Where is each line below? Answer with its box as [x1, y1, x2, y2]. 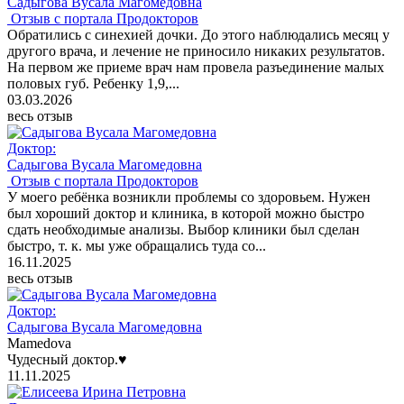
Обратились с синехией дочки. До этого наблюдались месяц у [7, 27, 390, 43]
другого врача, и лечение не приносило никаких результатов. [7, 43, 385, 60]
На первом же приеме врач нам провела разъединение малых [7, 60, 384, 76]
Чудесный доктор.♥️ [7, 352, 127, 368]
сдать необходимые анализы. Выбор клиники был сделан [7, 222, 360, 238]
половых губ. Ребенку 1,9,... [7, 76, 179, 92]
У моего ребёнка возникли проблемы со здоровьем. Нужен [7, 189, 371, 206]
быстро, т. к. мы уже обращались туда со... [7, 238, 266, 254]
